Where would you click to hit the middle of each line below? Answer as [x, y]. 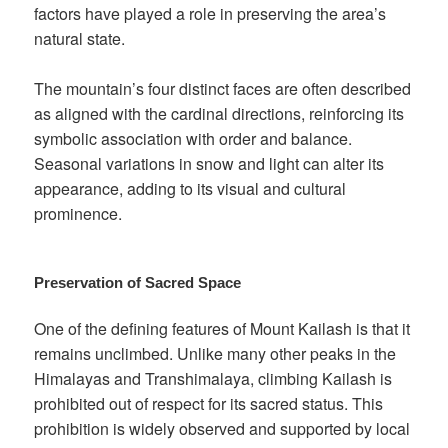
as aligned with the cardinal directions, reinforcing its [219, 114]
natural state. [80, 38]
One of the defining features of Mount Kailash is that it [222, 329]
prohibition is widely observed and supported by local [222, 429]
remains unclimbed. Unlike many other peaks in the [215, 354]
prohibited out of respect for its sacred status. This [209, 404]
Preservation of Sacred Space [138, 283]
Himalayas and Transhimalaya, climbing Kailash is [213, 379]
